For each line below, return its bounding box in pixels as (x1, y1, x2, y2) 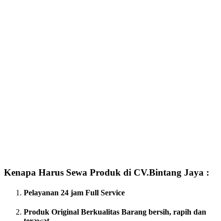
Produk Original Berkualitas (24, 208, 121, 217)
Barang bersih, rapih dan (121, 208, 206, 217)
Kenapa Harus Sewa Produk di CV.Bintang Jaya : (4, 167, 209, 178)
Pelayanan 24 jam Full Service (24, 188, 125, 197)
